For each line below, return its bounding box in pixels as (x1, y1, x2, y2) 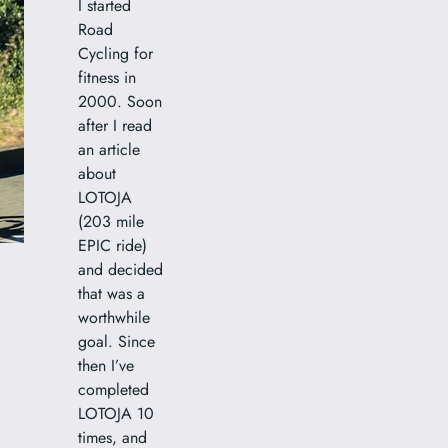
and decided (78, 257, 164, 281)
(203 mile (78, 209, 145, 233)
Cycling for (78, 41, 154, 65)
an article (78, 137, 141, 161)
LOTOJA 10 (78, 401, 155, 425)
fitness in (78, 65, 137, 89)
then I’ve (78, 353, 135, 377)
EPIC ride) (78, 233, 148, 257)
